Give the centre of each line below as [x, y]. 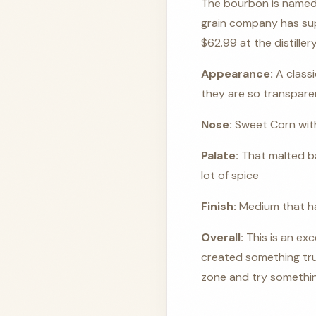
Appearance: [238, 74]
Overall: [222, 237]
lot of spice [230, 175]
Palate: [221, 156]
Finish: [219, 206]
